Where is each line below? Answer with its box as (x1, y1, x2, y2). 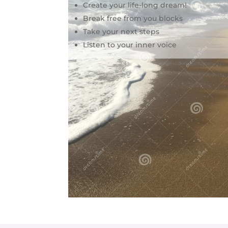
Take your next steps (83, 27, 160, 37)
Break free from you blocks (83, 14, 183, 23)
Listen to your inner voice (83, 40, 177, 50)
